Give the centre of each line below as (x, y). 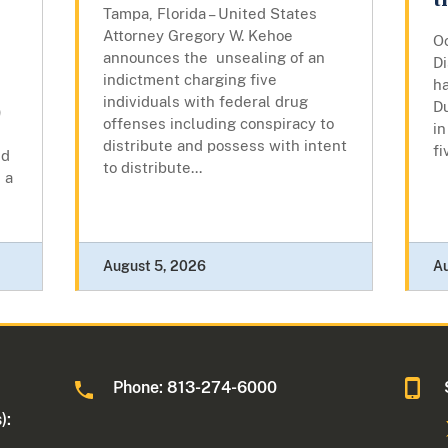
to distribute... (152, 167)
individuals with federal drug (205, 101)
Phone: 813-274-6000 (195, 387)
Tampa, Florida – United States (209, 13)
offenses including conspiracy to (218, 123)
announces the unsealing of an (213, 57)
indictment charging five (189, 79)
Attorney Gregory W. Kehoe (197, 35)
